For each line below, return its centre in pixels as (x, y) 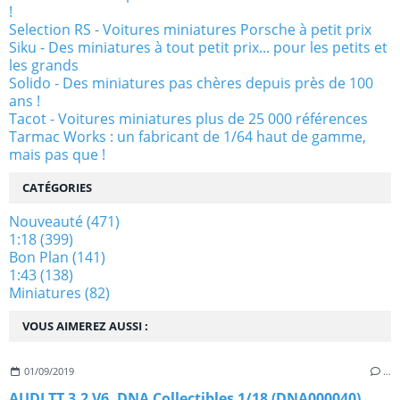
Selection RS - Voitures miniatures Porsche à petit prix (190, 29)
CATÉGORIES (57, 187)
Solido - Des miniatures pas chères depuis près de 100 (191, 83)
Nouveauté (46, 221)
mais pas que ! (57, 154)
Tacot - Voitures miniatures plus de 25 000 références (188, 118)
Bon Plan (39, 257)
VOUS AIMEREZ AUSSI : (85, 325)
